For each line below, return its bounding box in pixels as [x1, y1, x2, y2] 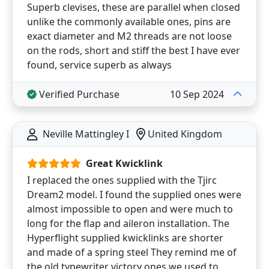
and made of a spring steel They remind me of [27, 246, 237, 259]
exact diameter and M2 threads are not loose [27, 29, 232, 43]
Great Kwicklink [86, 157, 163, 170]
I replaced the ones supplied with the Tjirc [27, 174, 217, 187]
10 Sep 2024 [170, 88, 224, 101]
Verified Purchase [37, 88, 119, 101]
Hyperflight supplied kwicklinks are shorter [27, 231, 223, 244]
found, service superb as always [27, 58, 172, 71]
